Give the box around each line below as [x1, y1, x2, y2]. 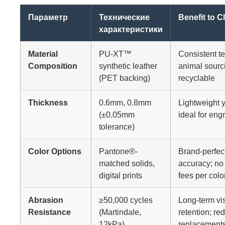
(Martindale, [99, 207, 141, 217]
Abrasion [28, 195, 63, 205]
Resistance [28, 207, 71, 217]
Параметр [28, 13, 68, 22]
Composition [28, 61, 77, 71]
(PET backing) [99, 73, 150, 83]
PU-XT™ [99, 49, 132, 59]
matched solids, [99, 159, 155, 168]
